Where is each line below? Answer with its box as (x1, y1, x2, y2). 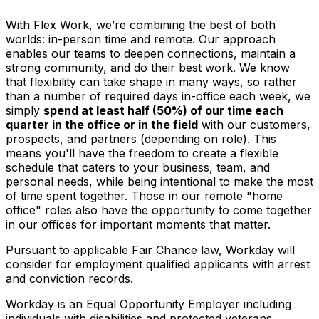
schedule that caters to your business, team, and (6, 159, 270, 174)
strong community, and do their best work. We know (6, 60, 290, 75)
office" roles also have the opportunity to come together (6, 202, 312, 217)
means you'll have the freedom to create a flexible (6, 145, 278, 160)
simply (6, 103, 43, 117)
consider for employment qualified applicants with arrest (6, 256, 310, 271)
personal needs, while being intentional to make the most (6, 174, 313, 189)
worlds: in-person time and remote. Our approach (6, 31, 276, 46)
